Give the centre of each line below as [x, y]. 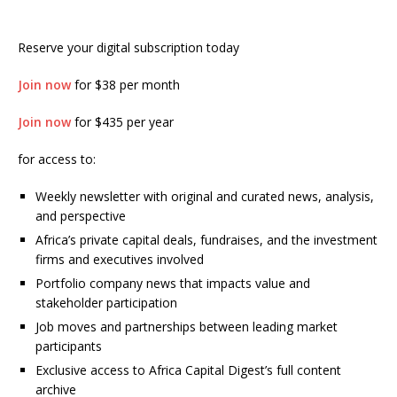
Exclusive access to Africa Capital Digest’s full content [188, 370]
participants [69, 346]
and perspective [81, 215]
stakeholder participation [106, 302]
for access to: [57, 159]
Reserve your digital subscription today [128, 47]
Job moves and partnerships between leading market [187, 326]
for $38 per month [125, 84]
